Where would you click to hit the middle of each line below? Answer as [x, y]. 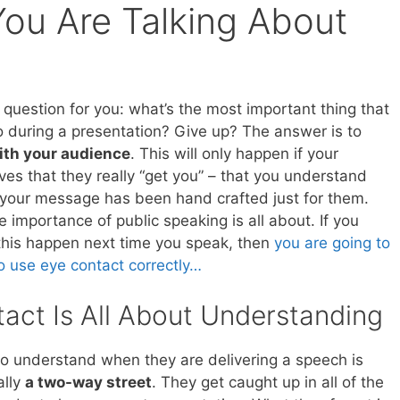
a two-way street [88, 383]
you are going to [332, 242]
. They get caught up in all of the [268, 383]
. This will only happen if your [234, 153]
